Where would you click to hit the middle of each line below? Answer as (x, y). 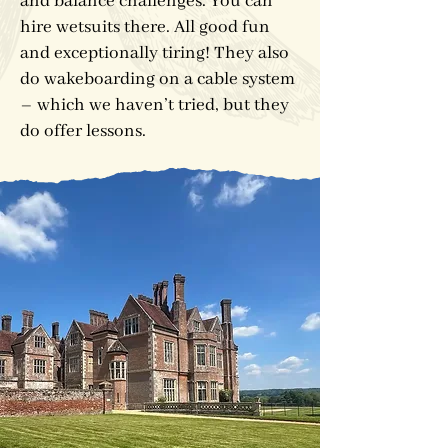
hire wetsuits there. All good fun (145, 27)
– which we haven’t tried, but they (154, 105)
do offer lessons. (85, 131)
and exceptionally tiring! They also (154, 53)
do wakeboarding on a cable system (157, 79)
